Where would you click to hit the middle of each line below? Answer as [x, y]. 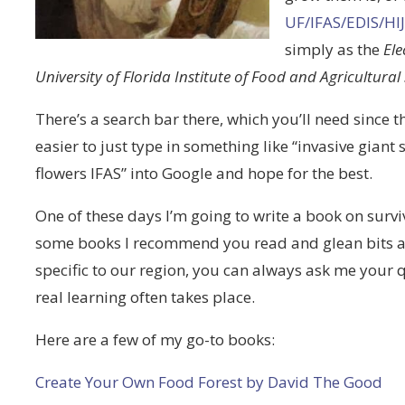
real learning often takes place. [146, 297]
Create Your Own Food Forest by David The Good [209, 382]
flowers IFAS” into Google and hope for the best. [204, 173]
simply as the [334, 49]
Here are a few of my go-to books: [155, 339]
